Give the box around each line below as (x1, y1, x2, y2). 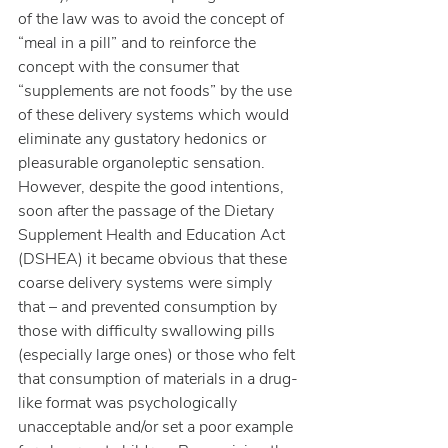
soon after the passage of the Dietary (18, 200, 278, 222)
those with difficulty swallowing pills (18, 320, 279, 342)
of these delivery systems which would (18, 104, 293, 126)
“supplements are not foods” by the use (18, 80, 296, 102)
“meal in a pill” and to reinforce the (18, 32, 260, 54)
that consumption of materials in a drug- (18, 368, 298, 390)
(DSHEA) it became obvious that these (18, 248, 291, 270)
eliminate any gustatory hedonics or (18, 128, 270, 150)
